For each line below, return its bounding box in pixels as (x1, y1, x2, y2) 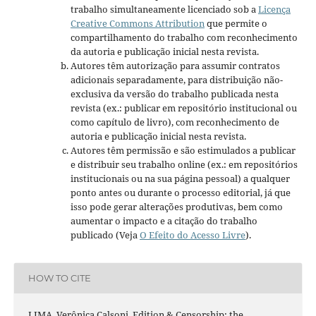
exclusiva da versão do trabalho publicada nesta (70, 87, 279, 100)
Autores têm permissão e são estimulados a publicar (70, 143, 296, 157)
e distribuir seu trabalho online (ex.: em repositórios (70, 157, 298, 171)
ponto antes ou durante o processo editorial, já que (70, 186, 291, 199)
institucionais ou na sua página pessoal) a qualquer (70, 171, 290, 185)
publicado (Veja (70, 228, 140, 241)
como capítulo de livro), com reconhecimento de (70, 115, 279, 128)
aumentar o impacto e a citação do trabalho (70, 214, 257, 227)
